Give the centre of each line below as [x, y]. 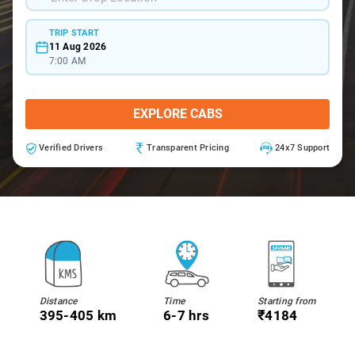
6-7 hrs [186, 315]
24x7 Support [302, 148]
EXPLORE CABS [177, 114]
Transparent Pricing [188, 148]
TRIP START [74, 32]
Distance [58, 301]
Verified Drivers [71, 148]
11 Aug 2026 [78, 46]
